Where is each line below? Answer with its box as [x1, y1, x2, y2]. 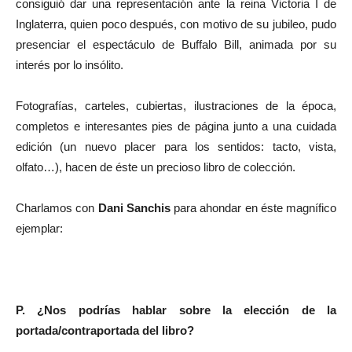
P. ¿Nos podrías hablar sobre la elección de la [16, 303, 336, 317]
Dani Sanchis [97, 201, 170, 214]
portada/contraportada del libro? [16, 324, 194, 337]
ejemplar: [16, 222, 63, 235]
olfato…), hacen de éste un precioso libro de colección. [16, 160, 295, 174]
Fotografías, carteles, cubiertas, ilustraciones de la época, [16, 99, 336, 112]
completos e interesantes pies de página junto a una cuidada [16, 119, 336, 133]
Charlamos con [16, 201, 98, 214]
